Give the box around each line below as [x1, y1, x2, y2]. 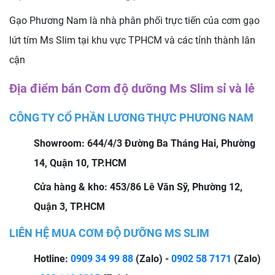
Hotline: [34, 252, 71, 265]
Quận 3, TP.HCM [34, 200, 105, 212]
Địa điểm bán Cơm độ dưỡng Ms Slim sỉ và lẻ [9, 80, 255, 96]
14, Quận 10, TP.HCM [34, 157, 126, 169]
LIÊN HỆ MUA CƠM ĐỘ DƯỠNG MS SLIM [9, 226, 209, 239]
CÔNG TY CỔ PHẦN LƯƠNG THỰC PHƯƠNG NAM [9, 110, 254, 124]
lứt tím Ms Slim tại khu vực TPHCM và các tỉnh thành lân [9, 34, 255, 46]
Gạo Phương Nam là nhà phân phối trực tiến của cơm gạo [9, 14, 260, 26]
